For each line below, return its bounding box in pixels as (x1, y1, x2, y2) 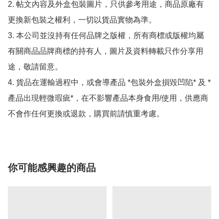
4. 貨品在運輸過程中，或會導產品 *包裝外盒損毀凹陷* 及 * (8, 78, 211, 87)
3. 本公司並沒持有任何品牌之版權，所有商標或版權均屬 (8, 31, 204, 40)
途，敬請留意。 (8, 63, 63, 71)
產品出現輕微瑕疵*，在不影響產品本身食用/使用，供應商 (8, 94, 208, 103)
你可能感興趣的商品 (8, 162, 96, 174)
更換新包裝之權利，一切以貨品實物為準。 (8, 16, 156, 24)
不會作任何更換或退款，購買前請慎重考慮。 (8, 109, 164, 118)
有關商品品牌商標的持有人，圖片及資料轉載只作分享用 (8, 47, 203, 56)
